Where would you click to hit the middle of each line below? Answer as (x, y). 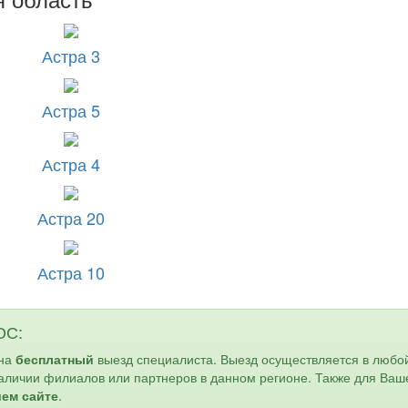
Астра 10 (71, 272)
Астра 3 (71, 56)
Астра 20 (71, 218)
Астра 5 (71, 110)
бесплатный (55, 358)
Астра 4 (71, 163)
